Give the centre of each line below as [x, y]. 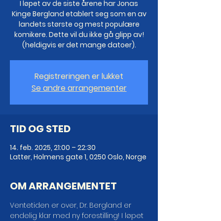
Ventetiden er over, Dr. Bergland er [72, 205]
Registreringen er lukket [79, 76]
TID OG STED [40, 129]
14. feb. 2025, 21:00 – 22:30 [53, 147]
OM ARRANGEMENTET [63, 186]
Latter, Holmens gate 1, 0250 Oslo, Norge [78, 157]
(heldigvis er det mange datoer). [79, 45]
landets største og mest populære [79, 24]
